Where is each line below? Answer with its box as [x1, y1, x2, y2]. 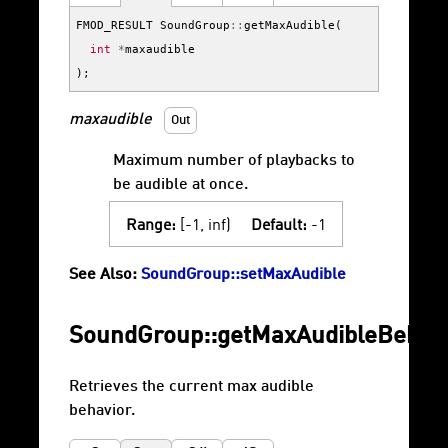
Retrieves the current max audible [69, 379, 314, 396]
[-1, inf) [176, 218, 231, 235]
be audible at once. [113, 177, 248, 194]
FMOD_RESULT [76, 18, 153, 33]
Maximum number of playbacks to [113, 153, 355, 170]
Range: [126, 218, 176, 235]
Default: [251, 218, 307, 235]
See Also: [69, 267, 137, 284]
